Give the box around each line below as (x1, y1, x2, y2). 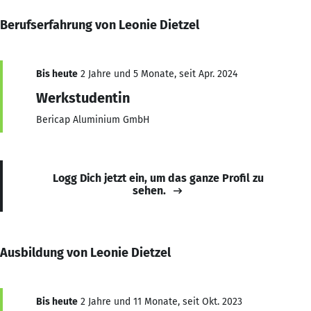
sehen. (133, 183, 166, 197)
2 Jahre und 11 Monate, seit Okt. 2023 (78, 295, 242, 308)
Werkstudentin (36, 89, 130, 106)
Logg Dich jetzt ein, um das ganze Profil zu (53, 171, 264, 185)
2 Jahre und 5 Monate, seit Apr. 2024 (78, 67, 237, 80)
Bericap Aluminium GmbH (36, 113, 150, 126)
